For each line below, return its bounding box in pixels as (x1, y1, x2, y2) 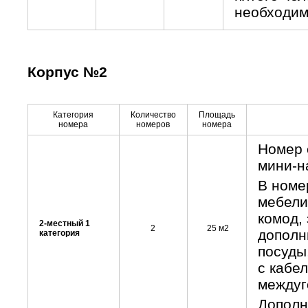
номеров (136, 120, 170, 129)
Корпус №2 (27, 64, 107, 80)
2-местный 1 (38, 219, 90, 228)
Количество (130, 110, 176, 120)
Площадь (198, 110, 235, 120)
